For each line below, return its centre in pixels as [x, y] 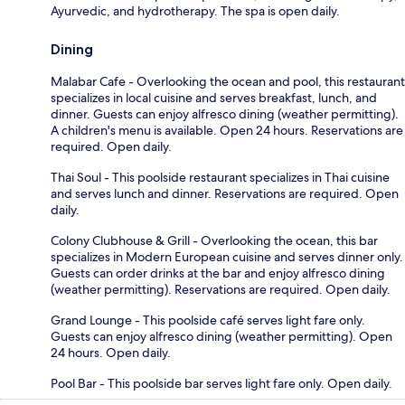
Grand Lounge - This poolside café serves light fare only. [208, 320]
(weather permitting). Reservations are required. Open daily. [221, 289]
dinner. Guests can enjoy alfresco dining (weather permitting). [225, 113]
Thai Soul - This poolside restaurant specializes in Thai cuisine [220, 177]
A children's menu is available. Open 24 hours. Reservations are [227, 130]
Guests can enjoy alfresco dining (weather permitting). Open [221, 336]
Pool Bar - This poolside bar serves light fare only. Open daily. [221, 383]
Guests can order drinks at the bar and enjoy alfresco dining [218, 273]
